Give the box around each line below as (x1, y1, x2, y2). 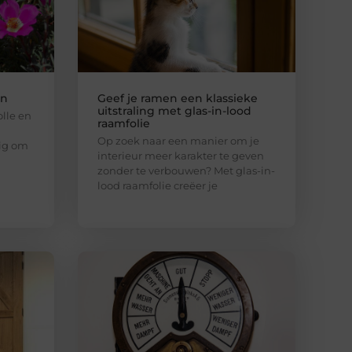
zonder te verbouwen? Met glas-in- (97, 164, 275, 178)
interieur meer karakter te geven (97, 149, 264, 163)
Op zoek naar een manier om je (97, 134, 259, 148)
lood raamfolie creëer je (97, 179, 218, 192)
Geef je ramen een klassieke (97, 91, 258, 106)
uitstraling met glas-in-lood (97, 104, 251, 119)
